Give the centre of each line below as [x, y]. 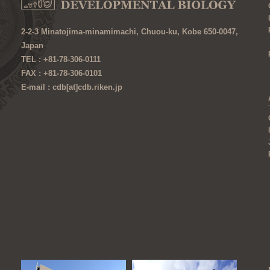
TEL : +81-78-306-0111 [61, 59]
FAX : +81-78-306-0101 [61, 73]
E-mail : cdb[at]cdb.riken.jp [72, 87]
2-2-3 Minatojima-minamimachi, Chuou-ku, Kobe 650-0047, [130, 32]
